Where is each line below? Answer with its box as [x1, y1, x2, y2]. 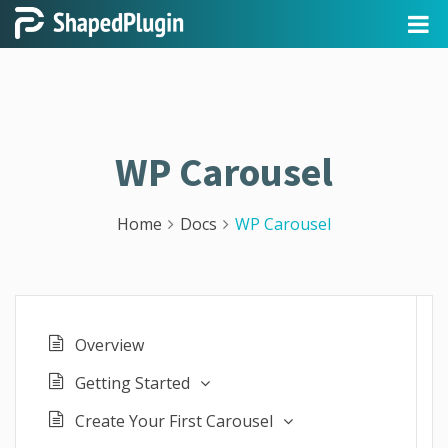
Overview [75, 334, 144, 356]
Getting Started [75, 372, 190, 394]
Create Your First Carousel [75, 410, 273, 432]
